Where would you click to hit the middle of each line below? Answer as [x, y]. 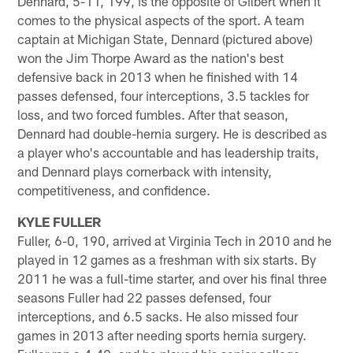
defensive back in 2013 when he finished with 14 [158, 77]
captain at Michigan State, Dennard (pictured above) [165, 39]
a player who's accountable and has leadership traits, [169, 152]
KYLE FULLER [59, 222]
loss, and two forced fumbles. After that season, [153, 115]
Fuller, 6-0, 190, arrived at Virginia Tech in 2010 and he [175, 241]
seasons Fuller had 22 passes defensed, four [145, 297]
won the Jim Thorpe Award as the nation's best [151, 58]
